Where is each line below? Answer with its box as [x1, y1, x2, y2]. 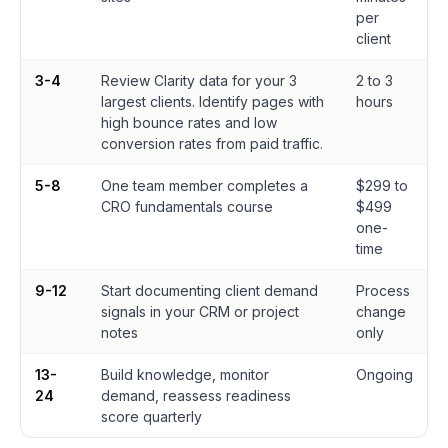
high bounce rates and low [101, 114, 277, 131]
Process [356, 282, 410, 299]
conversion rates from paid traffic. [101, 135, 323, 152]
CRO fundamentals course [101, 198, 273, 215]
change [356, 303, 406, 320]
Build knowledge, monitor [101, 366, 269, 383]
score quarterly [101, 408, 202, 425]
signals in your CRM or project [101, 303, 299, 320]
